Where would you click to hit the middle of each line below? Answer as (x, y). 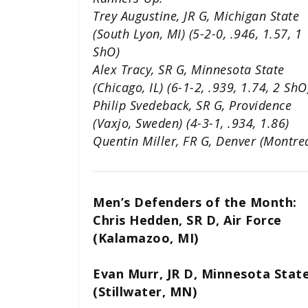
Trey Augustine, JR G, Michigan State (196, 16)
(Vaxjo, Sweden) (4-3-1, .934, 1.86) (191, 123)
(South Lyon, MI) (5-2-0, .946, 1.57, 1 (197, 34)
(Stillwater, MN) (145, 292)
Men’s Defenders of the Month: (195, 202)
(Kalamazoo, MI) (146, 238)
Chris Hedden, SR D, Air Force (187, 220)
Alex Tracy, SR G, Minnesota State (189, 70)
